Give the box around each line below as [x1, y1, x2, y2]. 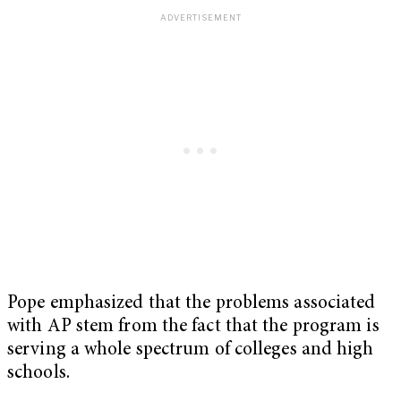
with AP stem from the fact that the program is [7, 317, 380, 337]
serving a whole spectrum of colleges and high [7, 340, 374, 360]
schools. [7, 363, 70, 383]
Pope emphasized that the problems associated [7, 294, 376, 313]
